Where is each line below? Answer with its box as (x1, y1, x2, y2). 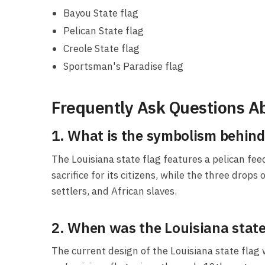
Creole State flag (63, 41, 140, 55)
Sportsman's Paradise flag (63, 59, 184, 73)
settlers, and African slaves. (51, 184, 177, 198)
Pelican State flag (63, 24, 144, 37)
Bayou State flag (63, 6, 139, 20)
